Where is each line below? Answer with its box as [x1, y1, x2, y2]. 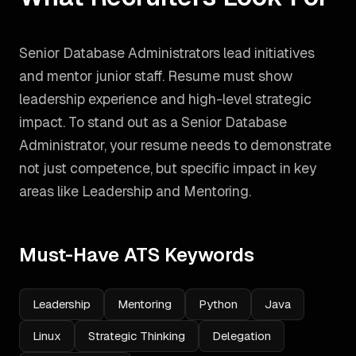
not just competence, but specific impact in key [19, 159, 316, 177]
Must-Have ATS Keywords [19, 242, 254, 267]
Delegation [212, 328, 271, 343]
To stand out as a [65, 113, 181, 131]
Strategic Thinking [88, 328, 185, 343]
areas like [19, 182, 82, 200]
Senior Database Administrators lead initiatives [19, 44, 315, 62]
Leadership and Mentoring [82, 182, 249, 200]
